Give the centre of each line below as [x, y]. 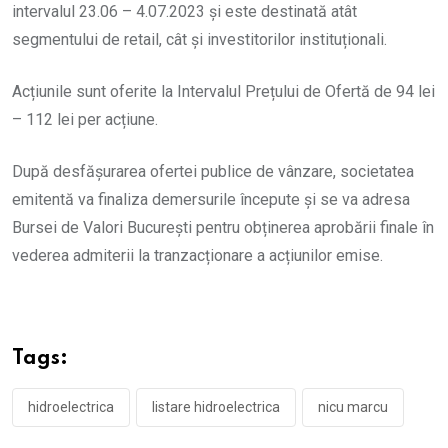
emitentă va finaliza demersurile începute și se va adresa [211, 200]
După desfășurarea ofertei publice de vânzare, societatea [213, 172]
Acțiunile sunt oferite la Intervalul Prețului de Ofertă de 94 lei [223, 92]
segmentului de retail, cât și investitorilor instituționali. [199, 40]
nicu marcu [353, 407]
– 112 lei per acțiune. [85, 120]
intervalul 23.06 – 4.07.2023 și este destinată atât [184, 12]
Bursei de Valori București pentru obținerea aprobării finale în [223, 228]
